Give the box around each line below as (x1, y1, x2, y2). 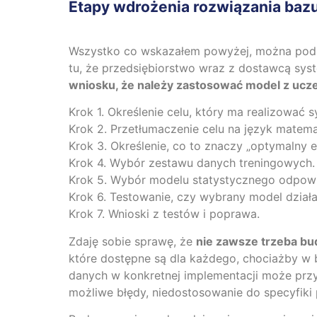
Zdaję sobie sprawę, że (69, 234, 196, 248)
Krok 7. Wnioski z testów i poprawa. (69, 207, 260, 221)
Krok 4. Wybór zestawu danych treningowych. (69, 156, 315, 171)
